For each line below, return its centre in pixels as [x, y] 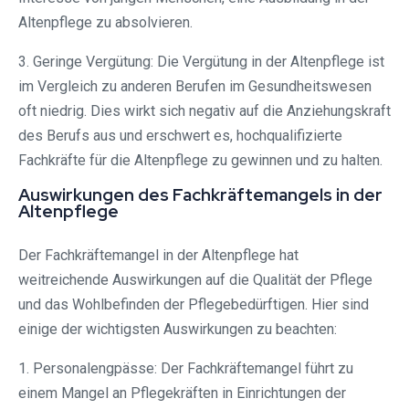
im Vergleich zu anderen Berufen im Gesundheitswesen [195, 87]
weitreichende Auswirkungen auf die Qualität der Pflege [195, 280]
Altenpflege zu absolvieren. [105, 23]
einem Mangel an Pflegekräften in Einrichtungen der [182, 393]
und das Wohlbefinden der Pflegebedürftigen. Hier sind [194, 305]
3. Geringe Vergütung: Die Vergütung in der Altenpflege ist [201, 62]
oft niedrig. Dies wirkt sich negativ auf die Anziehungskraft [204, 111]
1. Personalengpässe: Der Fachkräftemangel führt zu [186, 369]
